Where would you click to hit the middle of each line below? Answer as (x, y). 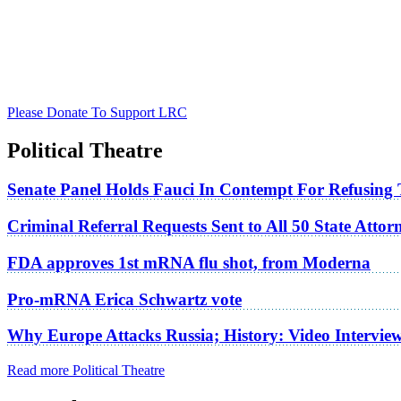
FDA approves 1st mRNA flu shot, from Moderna (189, 262)
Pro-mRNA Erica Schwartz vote (124, 299)
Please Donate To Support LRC (97, 112)
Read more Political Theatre (86, 371)
